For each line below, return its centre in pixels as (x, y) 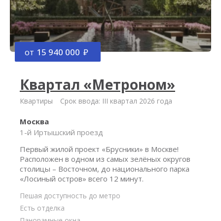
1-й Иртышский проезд (61, 132)
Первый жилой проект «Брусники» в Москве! (99, 149)
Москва (34, 121)
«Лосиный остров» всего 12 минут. (82, 179)
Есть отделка (42, 208)
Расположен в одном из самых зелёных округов (105, 159)
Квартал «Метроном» (97, 84)
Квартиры (36, 101)
